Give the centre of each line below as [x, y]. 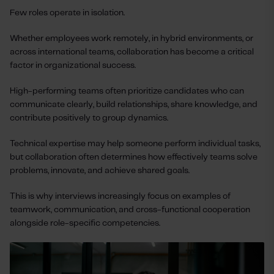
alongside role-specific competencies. [85, 224]
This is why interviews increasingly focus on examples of [120, 197]
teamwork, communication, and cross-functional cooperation [130, 210]
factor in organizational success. [73, 66]
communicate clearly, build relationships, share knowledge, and [134, 105]
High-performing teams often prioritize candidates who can [127, 91]
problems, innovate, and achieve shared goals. [100, 171]
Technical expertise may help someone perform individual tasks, [135, 144]
